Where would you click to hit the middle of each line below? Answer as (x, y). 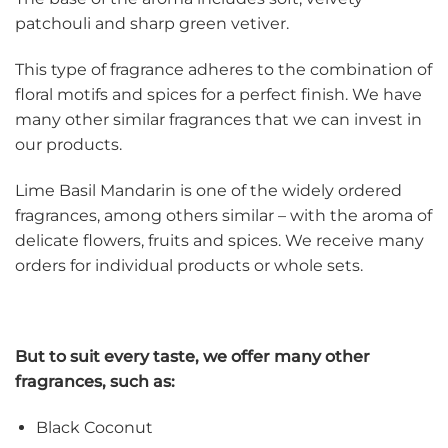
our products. (70, 144)
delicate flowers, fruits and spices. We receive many (219, 240)
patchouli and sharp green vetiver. (152, 24)
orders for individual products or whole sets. (191, 265)
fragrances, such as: (95, 382)
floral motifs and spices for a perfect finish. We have (218, 94)
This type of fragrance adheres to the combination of (223, 69)
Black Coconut (94, 428)
